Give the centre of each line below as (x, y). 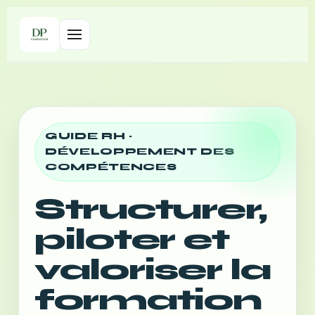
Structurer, (151, 209)
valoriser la (153, 270)
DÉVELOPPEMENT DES (140, 152)
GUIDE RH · (89, 136)
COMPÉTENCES (111, 167)
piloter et (132, 239)
